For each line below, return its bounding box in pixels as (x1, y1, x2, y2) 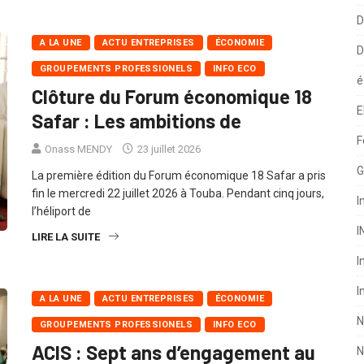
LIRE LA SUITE (32, 248, 100, 261)
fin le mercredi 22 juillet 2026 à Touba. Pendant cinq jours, (32, 204, 324, 218)
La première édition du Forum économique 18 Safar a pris (32, 186, 326, 200)
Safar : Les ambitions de (32, 126, 241, 150)
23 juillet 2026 (135, 160, 201, 173)
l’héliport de (32, 222, 91, 236)
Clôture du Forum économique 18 (32, 102, 312, 126)
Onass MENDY (45, 160, 112, 173)
